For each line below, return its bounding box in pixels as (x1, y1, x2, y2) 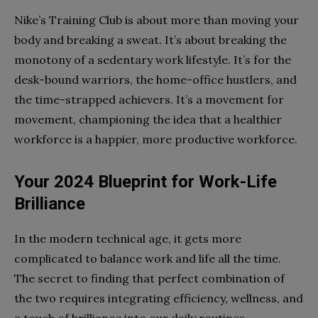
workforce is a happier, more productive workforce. (14, 131, 297, 146)
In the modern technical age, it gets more (14, 231, 241, 246)
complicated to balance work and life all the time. (14, 251, 281, 265)
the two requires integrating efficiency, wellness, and (14, 290, 303, 305)
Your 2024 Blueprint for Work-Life (14, 171, 277, 192)
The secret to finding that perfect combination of (14, 270, 285, 285)
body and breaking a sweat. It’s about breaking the (14, 32, 287, 47)
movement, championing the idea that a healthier (14, 111, 282, 126)
